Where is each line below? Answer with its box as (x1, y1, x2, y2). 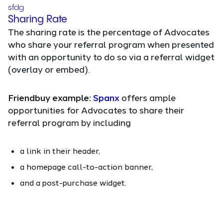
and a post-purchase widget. (20, 177, 126, 187)
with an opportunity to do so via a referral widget (8, 51, 215, 62)
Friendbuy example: (8, 92, 93, 103)
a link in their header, (20, 145, 100, 155)
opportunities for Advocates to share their (8, 104, 184, 115)
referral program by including (8, 116, 131, 128)
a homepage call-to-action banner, (20, 161, 153, 171)
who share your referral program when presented (8, 38, 214, 50)
